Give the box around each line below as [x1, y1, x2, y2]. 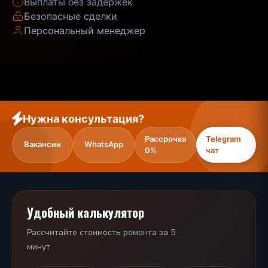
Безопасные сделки [24, 10, 117, 22]
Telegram [205, 133, 241, 144]
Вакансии [24, 139, 62, 150]
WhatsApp [84, 139, 123, 150]
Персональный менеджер [24, 24, 145, 36]
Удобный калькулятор [27, 203, 144, 221]
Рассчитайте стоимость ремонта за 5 [27, 226, 175, 238]
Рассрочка [144, 133, 186, 144]
